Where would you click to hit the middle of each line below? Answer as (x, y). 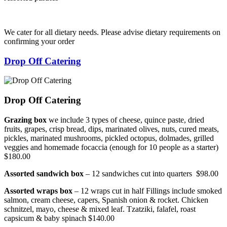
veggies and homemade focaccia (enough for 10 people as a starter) (111, 147)
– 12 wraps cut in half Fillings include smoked (147, 191)
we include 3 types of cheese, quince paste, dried (125, 120)
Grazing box (25, 120)
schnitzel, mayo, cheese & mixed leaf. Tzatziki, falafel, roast (100, 209)
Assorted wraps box (38, 191)
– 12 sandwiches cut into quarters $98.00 (152, 173)
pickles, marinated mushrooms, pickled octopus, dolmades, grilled (109, 138)
